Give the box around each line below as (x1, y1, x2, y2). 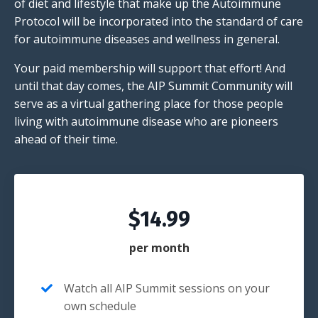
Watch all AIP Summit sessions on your (64, 280, 270, 297)
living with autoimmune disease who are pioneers (14, 114, 278, 130)
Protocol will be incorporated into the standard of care (14, 13, 303, 30)
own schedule (64, 298, 136, 314)
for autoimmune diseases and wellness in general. (14, 31, 280, 48)
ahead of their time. (14, 131, 118, 148)
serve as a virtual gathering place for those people (14, 96, 283, 112)
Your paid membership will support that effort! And (14, 60, 285, 77)
